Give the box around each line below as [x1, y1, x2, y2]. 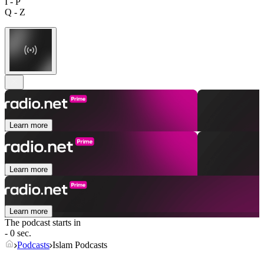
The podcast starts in [5, 217, 81, 228]
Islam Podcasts [52, 240, 107, 250]
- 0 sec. [5, 228, 31, 239]
